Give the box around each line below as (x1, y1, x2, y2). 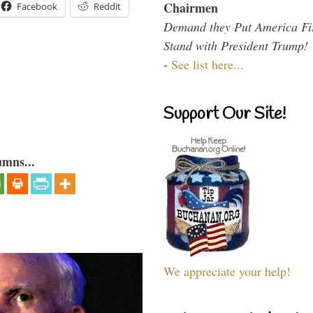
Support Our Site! (163, 103, 286, 126)
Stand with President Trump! (163, 36, 308, 54)
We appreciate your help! (163, 262, 291, 279)
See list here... (171, 55, 244, 73)
